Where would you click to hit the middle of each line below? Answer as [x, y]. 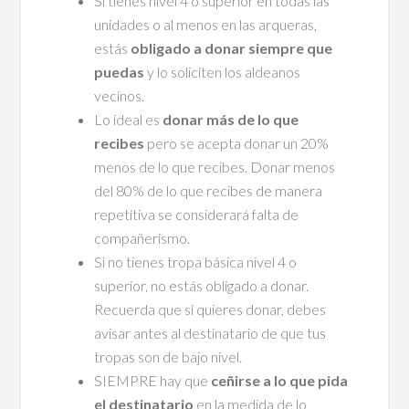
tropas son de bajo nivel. [168, 356]
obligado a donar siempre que [232, 47]
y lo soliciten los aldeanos [223, 71]
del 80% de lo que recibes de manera [209, 190]
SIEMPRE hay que [153, 380]
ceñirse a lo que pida [280, 380]
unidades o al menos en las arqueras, [206, 24]
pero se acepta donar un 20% [237, 142]
